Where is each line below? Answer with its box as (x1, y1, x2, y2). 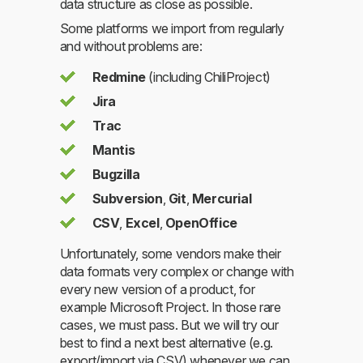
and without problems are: (59, 38, 203, 55)
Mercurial (191, 190, 252, 207)
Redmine (92, 69, 146, 86)
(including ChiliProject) (145, 69, 271, 86)
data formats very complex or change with (59, 263, 294, 280)
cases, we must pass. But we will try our (59, 317, 279, 334)
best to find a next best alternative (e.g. (59, 335, 273, 352)
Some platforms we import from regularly (59, 20, 284, 37)
